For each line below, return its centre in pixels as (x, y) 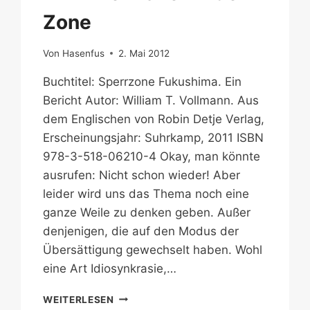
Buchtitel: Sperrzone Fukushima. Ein (143, 81)
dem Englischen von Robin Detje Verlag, (154, 119)
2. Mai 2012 (144, 53)
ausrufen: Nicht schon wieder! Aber (142, 175)
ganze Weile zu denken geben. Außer (147, 212)
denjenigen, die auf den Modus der (141, 231)
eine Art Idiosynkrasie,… (110, 268)
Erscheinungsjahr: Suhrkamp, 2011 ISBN (154, 137)
